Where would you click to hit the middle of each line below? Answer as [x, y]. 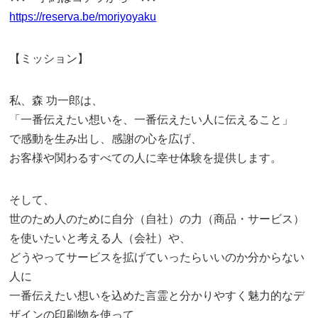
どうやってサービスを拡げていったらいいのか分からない [157, 257]
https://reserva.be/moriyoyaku [83, 17]
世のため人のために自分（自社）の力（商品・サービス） [157, 219]
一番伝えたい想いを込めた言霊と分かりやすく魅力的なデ [157, 296]
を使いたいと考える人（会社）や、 [100, 238]
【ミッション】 [49, 59]
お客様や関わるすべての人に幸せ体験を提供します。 [146, 158]
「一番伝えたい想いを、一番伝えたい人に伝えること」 [152, 120]
